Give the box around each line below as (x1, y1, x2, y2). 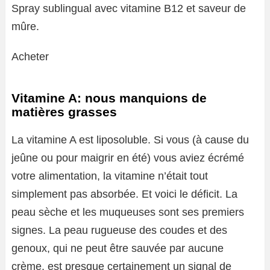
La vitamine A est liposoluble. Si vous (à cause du (11, 134, 249, 146)
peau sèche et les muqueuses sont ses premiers (11, 206, 244, 218)
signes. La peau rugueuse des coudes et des (11, 224, 227, 236)
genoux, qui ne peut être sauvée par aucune (11, 242, 224, 254)
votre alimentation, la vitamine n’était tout (11, 170, 208, 182)
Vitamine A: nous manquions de (11, 91, 207, 105)
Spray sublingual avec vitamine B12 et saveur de (11, 2, 246, 14)
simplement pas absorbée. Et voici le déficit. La (11, 188, 237, 200)
